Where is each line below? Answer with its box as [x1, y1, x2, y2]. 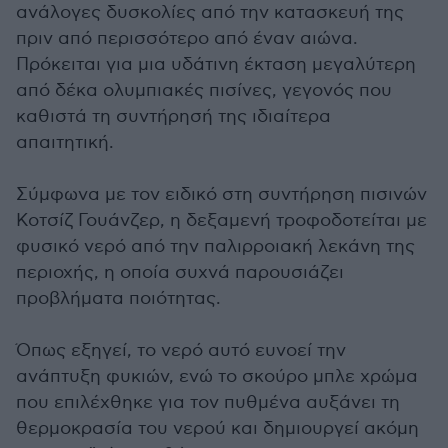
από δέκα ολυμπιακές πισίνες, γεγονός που [16, 80, 392, 101]
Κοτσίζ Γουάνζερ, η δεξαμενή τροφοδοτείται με [16, 210, 427, 231]
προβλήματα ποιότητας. [16, 288, 221, 309]
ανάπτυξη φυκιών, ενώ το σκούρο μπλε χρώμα [16, 366, 418, 387]
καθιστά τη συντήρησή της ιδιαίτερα [16, 106, 331, 127]
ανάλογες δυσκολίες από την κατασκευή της [16, 2, 404, 23]
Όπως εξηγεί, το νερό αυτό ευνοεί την [16, 340, 346, 361]
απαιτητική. [16, 132, 114, 153]
